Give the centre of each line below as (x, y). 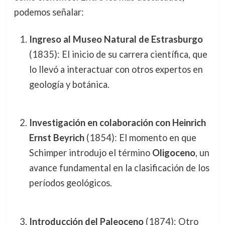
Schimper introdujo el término (90, 153)
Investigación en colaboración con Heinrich (117, 123)
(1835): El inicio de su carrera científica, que (118, 54)
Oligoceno (174, 153)
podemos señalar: (49, 12)
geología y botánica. (69, 84)
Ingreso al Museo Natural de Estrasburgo (116, 39)
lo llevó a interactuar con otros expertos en (116, 69)
